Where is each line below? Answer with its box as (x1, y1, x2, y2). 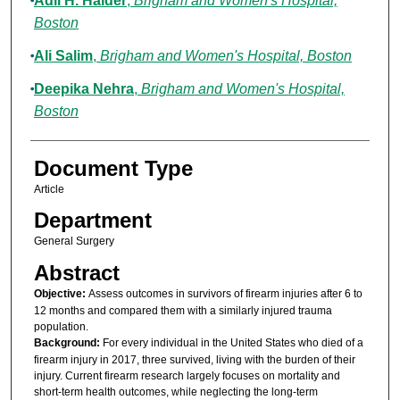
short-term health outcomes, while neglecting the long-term (33, 385, 318, 398)
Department (33, 208, 152, 233)
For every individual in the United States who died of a (102, 336, 363, 349)
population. (33, 320, 88, 333)
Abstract (33, 260, 120, 285)
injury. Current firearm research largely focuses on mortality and (33, 369, 340, 382)
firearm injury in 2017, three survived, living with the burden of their (33, 353, 355, 366)
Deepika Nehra (33, 81, 134, 97)
